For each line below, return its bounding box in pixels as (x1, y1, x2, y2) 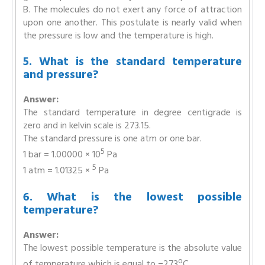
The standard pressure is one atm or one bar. (23, 131, 202, 146)
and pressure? (23, 65, 99, 84)
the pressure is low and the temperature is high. (23, 28, 214, 43)
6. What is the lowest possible (23, 187, 242, 206)
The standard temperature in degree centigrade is (23, 105, 242, 120)
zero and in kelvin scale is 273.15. (23, 118, 151, 133)
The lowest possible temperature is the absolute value (23, 240, 242, 256)
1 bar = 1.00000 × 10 (23, 147, 101, 163)
